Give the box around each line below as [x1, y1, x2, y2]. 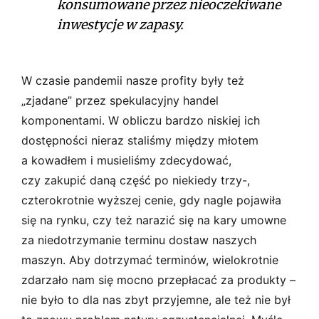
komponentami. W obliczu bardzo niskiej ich [21, 113, 260, 127]
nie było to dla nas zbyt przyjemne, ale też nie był [21, 292, 291, 307]
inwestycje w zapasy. [57, 16, 184, 33]
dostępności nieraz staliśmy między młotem [21, 132, 258, 147]
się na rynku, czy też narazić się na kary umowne [21, 212, 286, 227]
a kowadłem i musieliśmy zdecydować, [21, 152, 231, 167]
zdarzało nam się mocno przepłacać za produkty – [21, 272, 296, 287]
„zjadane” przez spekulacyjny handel [21, 93, 219, 108]
